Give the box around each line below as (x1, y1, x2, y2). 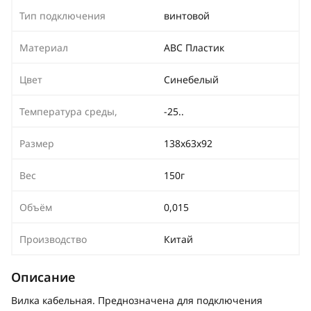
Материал (19, 41, 68, 54)
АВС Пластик (164, 41, 224, 54)
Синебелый (164, 73, 219, 86)
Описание (11, 269, 75, 285)
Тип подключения (19, 9, 106, 22)
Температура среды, (19, 105, 117, 118)
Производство (19, 233, 87, 246)
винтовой (164, 9, 210, 22)
